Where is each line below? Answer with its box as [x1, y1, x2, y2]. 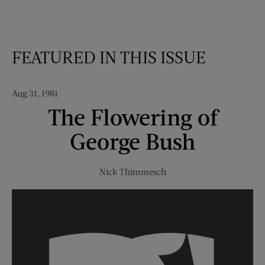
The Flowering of [47, 103, 218, 131]
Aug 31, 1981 [12, 88, 58, 99]
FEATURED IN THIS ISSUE [12, 47, 206, 67]
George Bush [69, 127, 196, 155]
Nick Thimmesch [99, 166, 166, 177]
